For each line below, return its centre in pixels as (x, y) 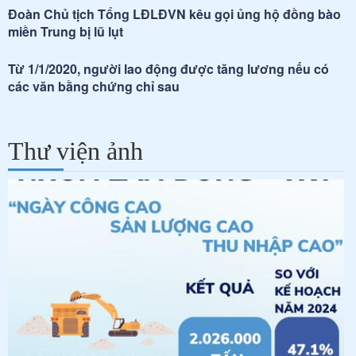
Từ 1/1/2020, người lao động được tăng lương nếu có (168, 68)
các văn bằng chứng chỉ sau (94, 86)
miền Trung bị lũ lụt (66, 31)
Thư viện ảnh (75, 151)
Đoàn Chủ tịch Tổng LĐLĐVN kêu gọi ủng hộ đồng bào (174, 14)
